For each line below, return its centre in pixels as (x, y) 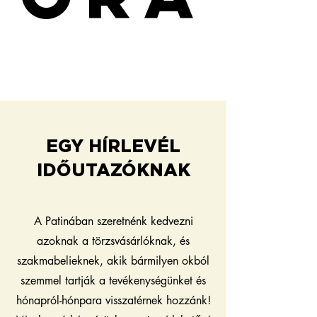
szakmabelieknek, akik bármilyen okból (113, 260)
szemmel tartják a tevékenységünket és (113, 280)
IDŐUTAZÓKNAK (113, 170)
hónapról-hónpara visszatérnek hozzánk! (113, 300)
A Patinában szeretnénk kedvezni (113, 221)
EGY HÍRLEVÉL (113, 146)
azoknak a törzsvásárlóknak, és (113, 241)
